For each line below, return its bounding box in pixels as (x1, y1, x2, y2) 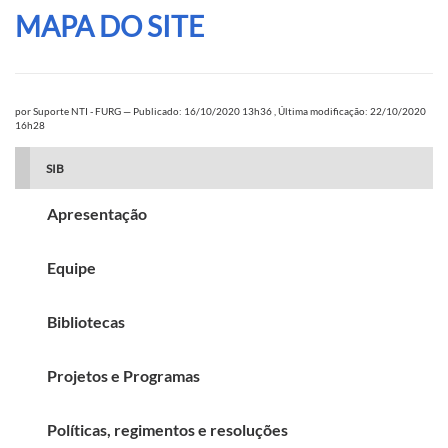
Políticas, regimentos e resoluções (47, 419, 288, 439)
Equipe (47, 257, 96, 277)
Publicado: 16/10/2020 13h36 (133, 104, 274, 117)
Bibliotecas (47, 311, 125, 331)
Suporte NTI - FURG (33, 104, 121, 117)
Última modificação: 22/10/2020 (278, 104, 426, 117)
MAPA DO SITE (15, 8, 204, 43)
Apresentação (47, 203, 147, 223)
